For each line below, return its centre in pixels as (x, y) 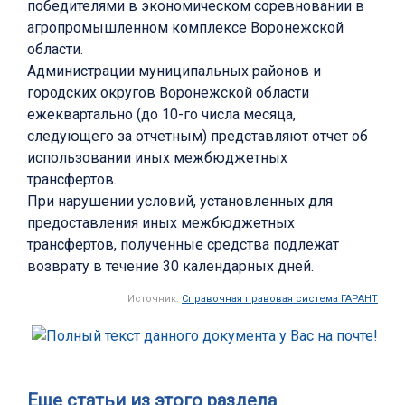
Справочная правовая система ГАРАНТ (280, 299)
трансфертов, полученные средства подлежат (183, 245)
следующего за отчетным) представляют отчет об (198, 137)
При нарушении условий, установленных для (180, 202)
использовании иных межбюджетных (157, 158)
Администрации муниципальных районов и (174, 71)
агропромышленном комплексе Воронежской (185, 28)
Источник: (155, 299)
